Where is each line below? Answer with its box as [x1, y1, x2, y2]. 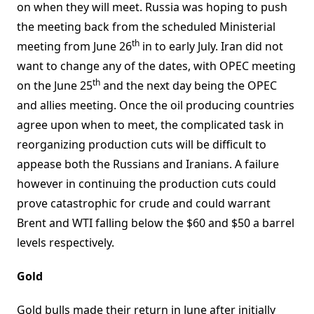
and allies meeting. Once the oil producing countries [17, 97, 294, 114]
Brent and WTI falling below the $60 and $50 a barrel [17, 215, 294, 231]
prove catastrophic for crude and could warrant [17, 196, 271, 212]
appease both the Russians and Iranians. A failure [17, 156, 279, 172]
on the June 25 [17, 78, 93, 94]
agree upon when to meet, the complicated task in [17, 117, 284, 133]
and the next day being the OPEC [100, 78, 277, 94]
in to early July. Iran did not [139, 39, 283, 55]
